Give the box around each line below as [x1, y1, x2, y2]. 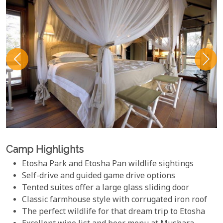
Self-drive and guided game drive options [22, 171, 175, 183]
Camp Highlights [6, 143, 84, 155]
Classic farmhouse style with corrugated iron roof [22, 195, 207, 207]
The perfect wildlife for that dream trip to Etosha [22, 207, 205, 219]
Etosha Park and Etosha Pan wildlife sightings [22, 159, 194, 171]
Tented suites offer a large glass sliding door [22, 183, 189, 195]
